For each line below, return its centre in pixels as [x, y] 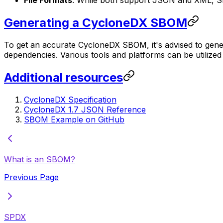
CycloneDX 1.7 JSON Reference [85, 109]
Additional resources [63, 77]
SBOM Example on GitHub [74, 119]
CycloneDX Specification [70, 99]
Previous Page [31, 177]
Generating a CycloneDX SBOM [96, 22]
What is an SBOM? [40, 159]
